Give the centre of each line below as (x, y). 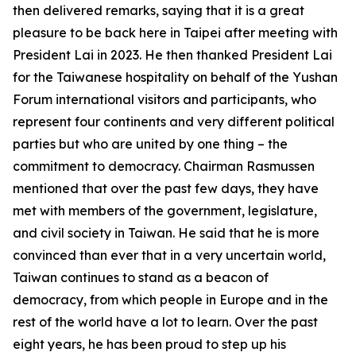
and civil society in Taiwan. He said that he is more (166, 233)
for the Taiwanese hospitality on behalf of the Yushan (175, 77)
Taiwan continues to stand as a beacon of (141, 277)
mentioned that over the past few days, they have (166, 188)
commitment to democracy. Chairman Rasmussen (164, 166)
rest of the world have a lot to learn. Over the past (165, 322)
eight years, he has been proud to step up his (149, 344)
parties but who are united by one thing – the (150, 144)
